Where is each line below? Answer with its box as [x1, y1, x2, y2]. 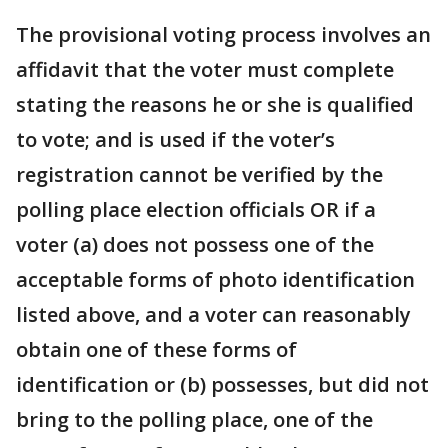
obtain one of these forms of [16, 336, 297, 363]
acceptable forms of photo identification [16, 266, 415, 293]
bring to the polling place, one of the [16, 406, 373, 433]
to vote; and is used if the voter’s [16, 126, 335, 153]
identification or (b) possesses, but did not [16, 371, 429, 398]
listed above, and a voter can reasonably [16, 301, 411, 328]
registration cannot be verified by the [16, 161, 383, 188]
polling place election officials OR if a [16, 196, 376, 223]
